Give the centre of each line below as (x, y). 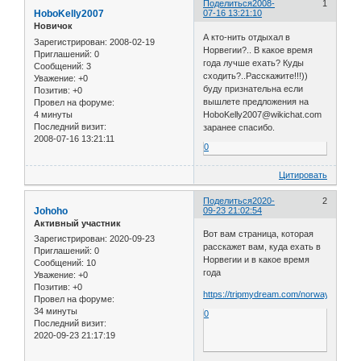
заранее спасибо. (239, 127)
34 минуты (56, 311)
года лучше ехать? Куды (254, 62)
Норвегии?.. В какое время (258, 50)
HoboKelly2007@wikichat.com (264, 114)
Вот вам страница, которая (259, 234)
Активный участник (77, 223)
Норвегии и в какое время (257, 260)
